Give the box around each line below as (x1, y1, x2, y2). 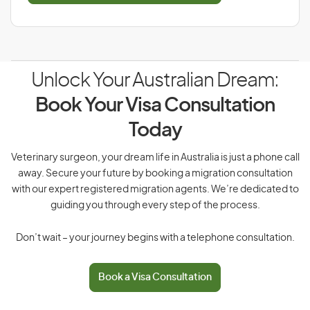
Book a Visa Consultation (98, 273, 212, 282)
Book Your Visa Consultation (35, 96, 275, 116)
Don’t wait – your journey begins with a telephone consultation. (15, 233, 295, 243)
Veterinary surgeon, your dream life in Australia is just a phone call (10, 153, 300, 163)
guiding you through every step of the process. (50, 201, 260, 210)
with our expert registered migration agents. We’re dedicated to (11, 185, 299, 194)
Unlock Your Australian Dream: (31, 71, 279, 91)
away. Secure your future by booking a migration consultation (17, 169, 293, 179)
